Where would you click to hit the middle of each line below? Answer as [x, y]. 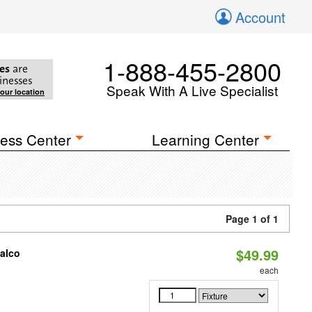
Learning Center [206, 139]
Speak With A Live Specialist [192, 90]
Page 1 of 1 [252, 219]
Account [260, 17]
